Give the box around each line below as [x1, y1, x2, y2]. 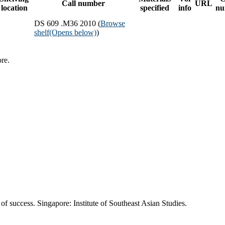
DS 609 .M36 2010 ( [34, 19, 100, 28]
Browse [100, 19, 125, 28]
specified [140, 3, 169, 12]
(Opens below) [49, 28, 96, 37]
